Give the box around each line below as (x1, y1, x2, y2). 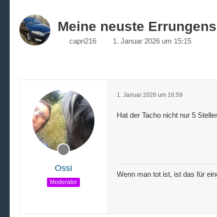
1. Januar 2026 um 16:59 (117, 91, 183, 98)
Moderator (50, 178, 77, 186)
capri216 (69, 37, 96, 45)
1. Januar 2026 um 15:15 (113, 37, 191, 45)
